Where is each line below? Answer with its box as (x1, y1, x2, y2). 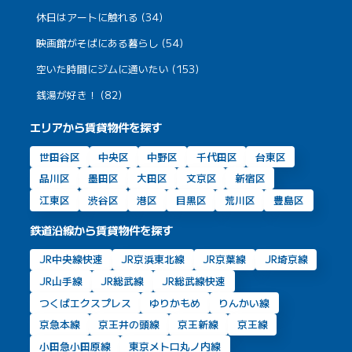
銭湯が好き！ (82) (36, 87, 123, 103)
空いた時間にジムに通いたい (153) (36, 61, 200, 77)
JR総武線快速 (162, 273, 226, 288)
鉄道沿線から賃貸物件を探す (30, 221, 174, 238)
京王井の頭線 (98, 317, 160, 332)
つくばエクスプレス (39, 295, 131, 310)
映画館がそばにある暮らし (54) (36, 35, 184, 50)
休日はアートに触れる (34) (36, 9, 163, 24)
